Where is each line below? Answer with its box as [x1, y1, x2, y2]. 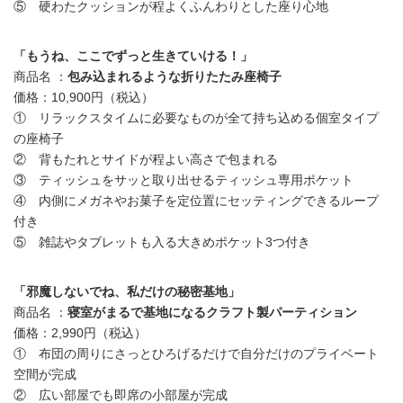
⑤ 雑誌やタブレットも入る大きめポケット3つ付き [13, 236, 310, 249]
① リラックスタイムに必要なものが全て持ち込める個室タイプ [13, 112, 379, 125]
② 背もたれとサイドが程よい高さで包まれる [13, 153, 278, 166]
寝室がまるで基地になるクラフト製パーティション [67, 306, 357, 319]
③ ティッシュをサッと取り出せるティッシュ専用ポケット [13, 174, 354, 187]
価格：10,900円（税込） [13, 91, 154, 104]
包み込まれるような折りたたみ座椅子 [67, 70, 282, 84]
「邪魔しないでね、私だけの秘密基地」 [13, 285, 240, 299]
